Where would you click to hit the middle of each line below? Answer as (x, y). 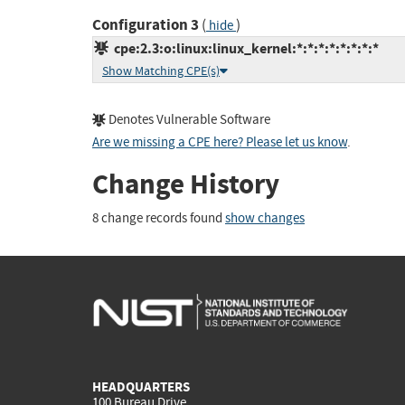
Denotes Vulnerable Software (188, 120)
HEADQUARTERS (141, 386)
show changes (265, 218)
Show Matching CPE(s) (161, 71)
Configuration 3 (146, 25)
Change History (186, 184)
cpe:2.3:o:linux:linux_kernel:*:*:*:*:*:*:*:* (244, 49)
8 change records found (159, 218)
